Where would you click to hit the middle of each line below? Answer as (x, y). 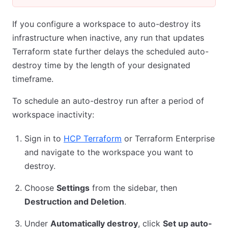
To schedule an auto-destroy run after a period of (108, 101)
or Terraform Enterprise (168, 138)
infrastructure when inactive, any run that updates (108, 38)
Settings (73, 188)
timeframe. (33, 79)
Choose (40, 188)
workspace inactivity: (53, 115)
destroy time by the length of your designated (101, 65)
